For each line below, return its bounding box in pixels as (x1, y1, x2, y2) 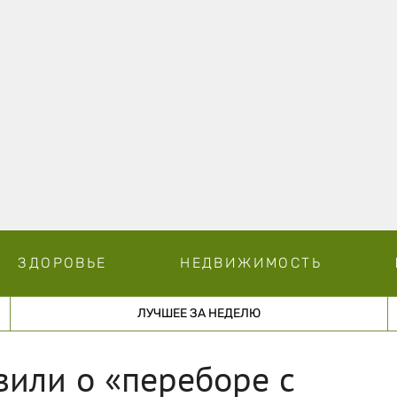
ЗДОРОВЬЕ (18, 253, 107, 271)
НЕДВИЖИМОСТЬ (180, 253, 322, 271)
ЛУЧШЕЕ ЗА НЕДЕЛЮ (136, 305, 261, 321)
